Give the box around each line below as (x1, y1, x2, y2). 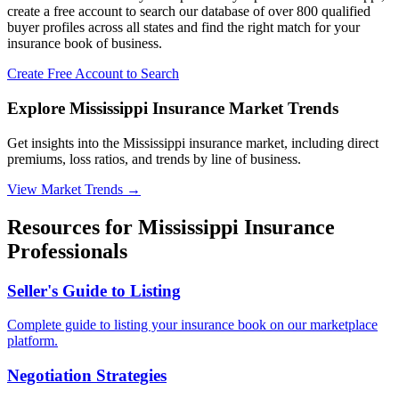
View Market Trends (7, 181, 123, 197)
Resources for (7, 215, 138, 239)
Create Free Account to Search (7, 66, 179, 82)
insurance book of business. (7, 36, 162, 52)
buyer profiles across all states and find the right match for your (7, 20, 360, 36)
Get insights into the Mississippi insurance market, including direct (7, 134, 379, 151)
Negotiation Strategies (7, 365, 167, 385)
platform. (7, 333, 58, 349)
